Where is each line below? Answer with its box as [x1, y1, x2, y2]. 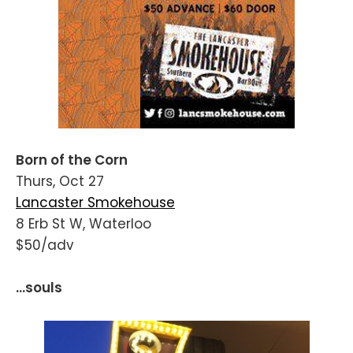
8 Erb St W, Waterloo [16, 214, 151, 234]
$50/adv [16, 236, 74, 255]
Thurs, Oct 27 [16, 172, 104, 191]
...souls [16, 278, 62, 298]
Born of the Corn [16, 150, 128, 170]
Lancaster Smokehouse [16, 193, 175, 213]
